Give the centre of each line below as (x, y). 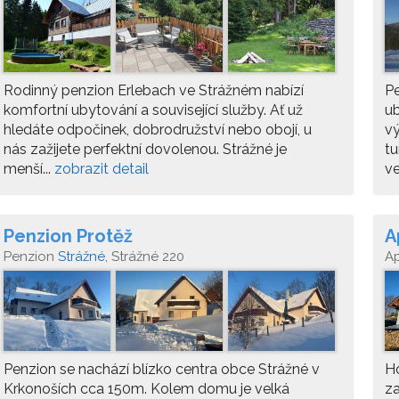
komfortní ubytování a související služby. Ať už (153, 110)
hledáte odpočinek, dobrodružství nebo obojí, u (158, 130)
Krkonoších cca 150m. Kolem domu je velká (147, 389)
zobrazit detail (102, 169)
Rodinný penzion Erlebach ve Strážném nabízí (154, 90)
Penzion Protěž (68, 236)
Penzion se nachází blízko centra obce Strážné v (162, 369)
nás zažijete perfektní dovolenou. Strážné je (145, 149)
